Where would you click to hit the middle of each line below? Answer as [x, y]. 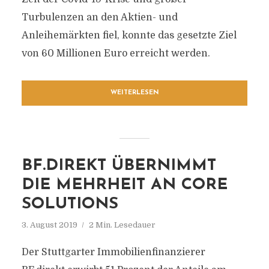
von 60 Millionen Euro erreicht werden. [116, 53]
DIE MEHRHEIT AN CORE [124, 185]
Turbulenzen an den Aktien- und [99, 17]
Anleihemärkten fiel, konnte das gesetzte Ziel [129, 35]
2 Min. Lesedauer [122, 225]
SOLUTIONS [70, 204]
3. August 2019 [49, 225]
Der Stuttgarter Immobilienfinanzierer [113, 252]
